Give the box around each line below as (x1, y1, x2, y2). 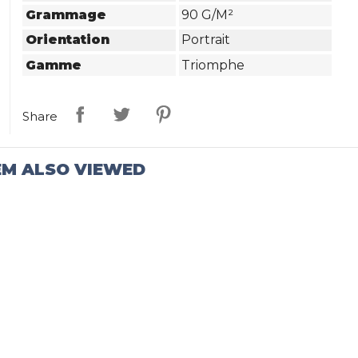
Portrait (181, 32, 231, 48)
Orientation (26, 32, 110, 48)
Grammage (26, 7, 107, 23)
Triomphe (181, 57, 245, 73)
